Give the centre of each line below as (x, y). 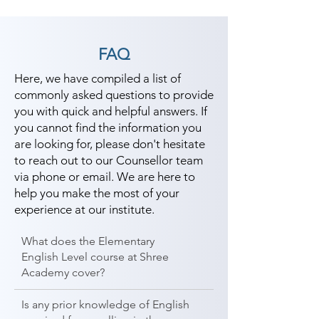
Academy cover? (63, 272)
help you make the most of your (97, 193)
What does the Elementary (88, 241)
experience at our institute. (84, 209)
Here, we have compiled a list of (98, 78)
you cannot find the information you (108, 127)
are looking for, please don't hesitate (110, 144)
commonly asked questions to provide (114, 95)
